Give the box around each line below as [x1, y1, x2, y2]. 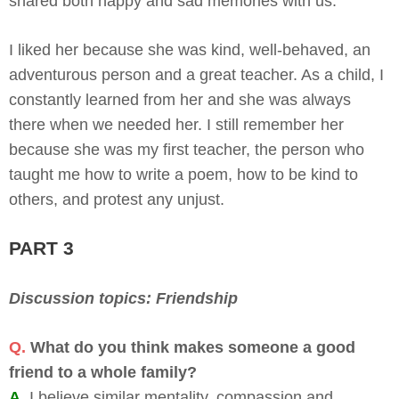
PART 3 [9, 237, 74, 258]
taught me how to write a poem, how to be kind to [9, 165, 358, 183]
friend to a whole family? [9, 362, 197, 381]
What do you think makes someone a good [30, 338, 355, 356]
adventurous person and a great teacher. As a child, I [9, 65, 384, 84]
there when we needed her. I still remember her [9, 115, 344, 134]
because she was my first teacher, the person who [9, 140, 364, 159]
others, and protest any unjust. [9, 190, 224, 208]
